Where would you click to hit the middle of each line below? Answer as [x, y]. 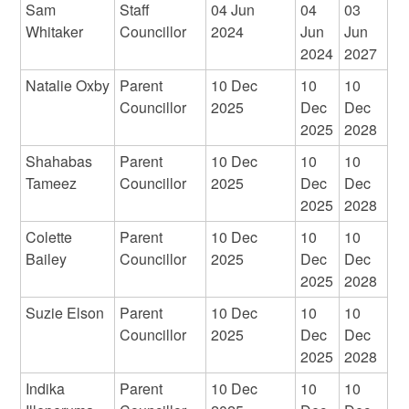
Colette [49, 237]
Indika [46, 389]
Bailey [47, 259]
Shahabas [59, 162]
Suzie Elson [65, 313]
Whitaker [55, 32]
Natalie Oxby [68, 86]
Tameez [52, 184]
